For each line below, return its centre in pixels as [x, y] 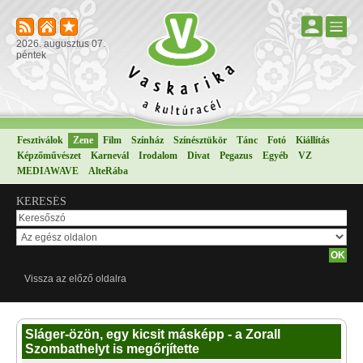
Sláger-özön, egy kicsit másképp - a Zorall [153, 334]
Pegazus [236, 156]
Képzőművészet [49, 156]
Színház [147, 140]
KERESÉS [41, 201]
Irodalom [158, 156]
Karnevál [110, 156]
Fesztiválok [40, 140]
